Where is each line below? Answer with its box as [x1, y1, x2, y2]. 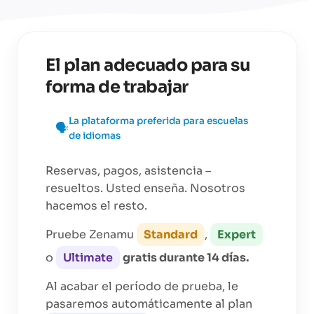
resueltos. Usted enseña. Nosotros [46, 180, 245, 196]
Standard [144, 226, 198, 242]
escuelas [207, 115, 248, 128]
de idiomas [69, 130, 121, 142]
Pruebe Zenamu [46, 226, 137, 242]
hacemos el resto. [46, 198, 147, 213]
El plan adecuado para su [46, 54, 250, 76]
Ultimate [63, 250, 113, 265]
